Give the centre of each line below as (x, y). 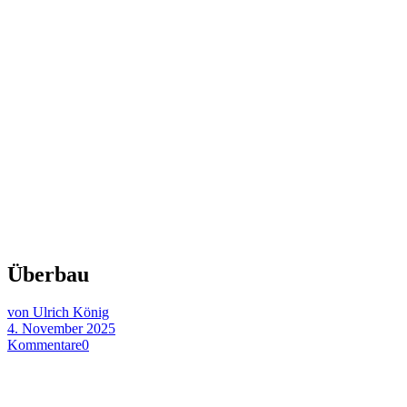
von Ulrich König (58, 313)
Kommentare (45, 345)
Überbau (48, 274)
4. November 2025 (61, 329)
